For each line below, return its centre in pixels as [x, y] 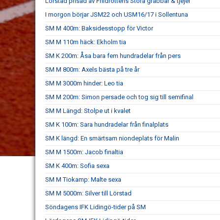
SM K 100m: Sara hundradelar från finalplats [107, 124]
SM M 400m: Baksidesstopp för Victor [99, 28]
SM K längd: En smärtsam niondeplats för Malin [112, 138]
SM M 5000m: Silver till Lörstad [88, 193]
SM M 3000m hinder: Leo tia [84, 83]
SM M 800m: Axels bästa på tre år [92, 69]
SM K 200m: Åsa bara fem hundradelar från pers [113, 56]
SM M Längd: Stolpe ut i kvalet [88, 111]
